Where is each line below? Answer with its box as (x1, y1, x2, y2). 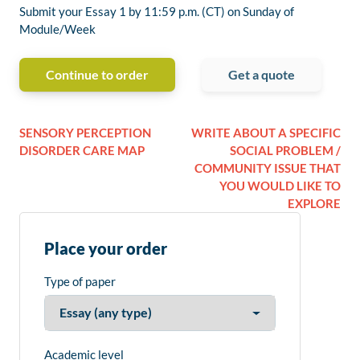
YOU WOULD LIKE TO (219, 178, 341, 194)
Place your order (44, 239, 167, 259)
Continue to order (46, 67, 149, 83)
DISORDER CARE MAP (19, 143, 145, 158)
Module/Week (19, 22, 96, 37)
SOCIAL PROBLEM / (230, 143, 341, 158)
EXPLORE (288, 196, 341, 211)
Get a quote (228, 67, 295, 83)
